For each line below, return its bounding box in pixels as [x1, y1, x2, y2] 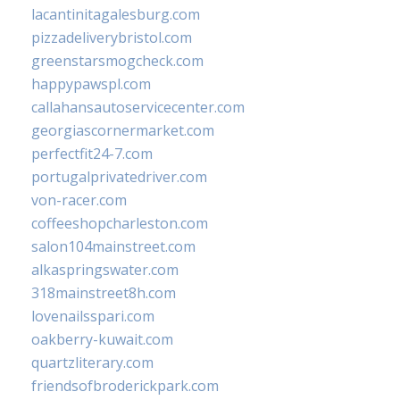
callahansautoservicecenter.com [31, 97, 245, 118]
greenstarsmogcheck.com [31, 51, 204, 71]
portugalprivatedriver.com [31, 167, 207, 187]
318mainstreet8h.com [31, 283, 176, 304]
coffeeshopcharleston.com [31, 213, 208, 234]
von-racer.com [31, 190, 127, 211]
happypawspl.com [31, 74, 151, 95]
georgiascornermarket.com [31, 121, 214, 141]
